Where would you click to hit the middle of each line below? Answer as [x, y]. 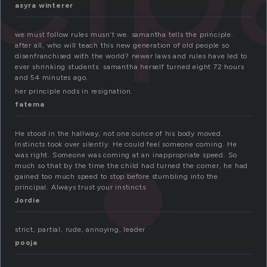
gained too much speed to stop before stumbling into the [117, 177]
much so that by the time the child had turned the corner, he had [132, 166]
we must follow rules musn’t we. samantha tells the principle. [124, 35]
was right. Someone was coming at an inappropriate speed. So [126, 155]
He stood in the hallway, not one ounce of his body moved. [119, 134]
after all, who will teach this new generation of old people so [122, 46]
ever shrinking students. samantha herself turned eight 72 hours [130, 67]
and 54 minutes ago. [52, 78]
